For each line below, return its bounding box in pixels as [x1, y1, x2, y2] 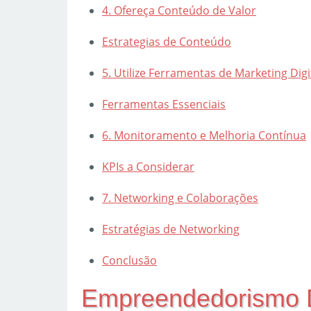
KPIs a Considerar [102, 159, 194, 174]
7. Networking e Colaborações [102, 190, 258, 205]
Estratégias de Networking [102, 221, 239, 237]
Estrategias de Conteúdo [102, 34, 231, 49]
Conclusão [102, 253, 157, 268]
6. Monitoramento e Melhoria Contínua [102, 128, 306, 143]
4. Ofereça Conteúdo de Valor [102, 3, 256, 18]
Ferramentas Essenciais [102, 96, 226, 112]
